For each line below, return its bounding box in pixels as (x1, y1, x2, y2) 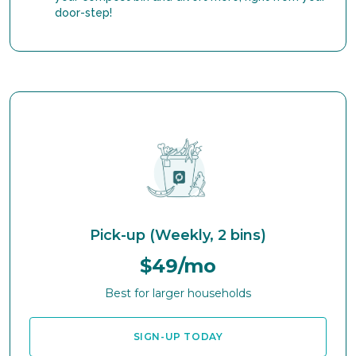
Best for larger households (105, 286, 251, 300)
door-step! (55, 6, 112, 19)
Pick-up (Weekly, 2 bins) (90, 226, 266, 244)
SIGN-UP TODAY (133, 331, 223, 342)
